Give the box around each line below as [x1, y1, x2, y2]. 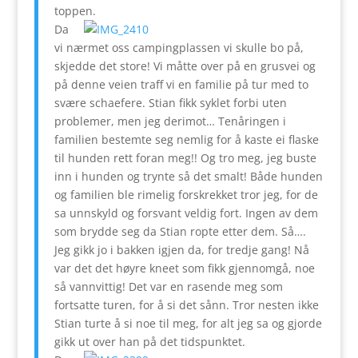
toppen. [54, 2, 96, 18]
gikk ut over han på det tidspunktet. [54, 333, 245, 349]
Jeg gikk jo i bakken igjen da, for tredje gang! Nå [54, 241, 309, 257]
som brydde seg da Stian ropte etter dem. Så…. [54, 223, 306, 239]
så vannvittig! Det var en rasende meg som [54, 278, 283, 294]
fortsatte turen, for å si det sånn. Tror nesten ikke [54, 296, 319, 312]
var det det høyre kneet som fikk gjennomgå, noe [54, 260, 315, 276]
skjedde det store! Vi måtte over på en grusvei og [54, 58, 316, 74]
